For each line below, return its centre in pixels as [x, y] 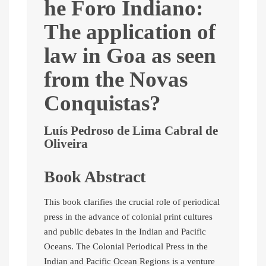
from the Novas [116, 80]
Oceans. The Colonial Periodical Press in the [126, 247]
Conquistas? [102, 103]
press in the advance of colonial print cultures [128, 217]
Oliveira [66, 144]
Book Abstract [95, 177]
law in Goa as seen [130, 56]
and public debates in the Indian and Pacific [125, 232]
